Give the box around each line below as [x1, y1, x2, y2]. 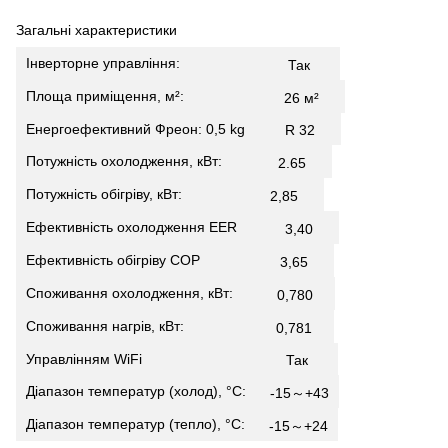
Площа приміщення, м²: [26, 87, 264, 104]
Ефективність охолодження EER [26, 218, 265, 235]
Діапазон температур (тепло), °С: [26, 415, 249, 432]
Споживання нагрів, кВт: [26, 317, 256, 334]
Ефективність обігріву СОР [26, 251, 260, 268]
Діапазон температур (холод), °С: [26, 382, 246, 399]
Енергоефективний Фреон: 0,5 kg [26, 120, 265, 137]
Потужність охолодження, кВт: [26, 152, 258, 169]
